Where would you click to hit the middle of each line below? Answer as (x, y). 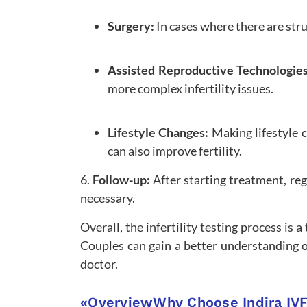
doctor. (99, 263)
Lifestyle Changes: (158, 132)
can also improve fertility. (175, 150)
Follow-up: (122, 179)
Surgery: (131, 26)
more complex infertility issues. (191, 88)
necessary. (108, 198)
